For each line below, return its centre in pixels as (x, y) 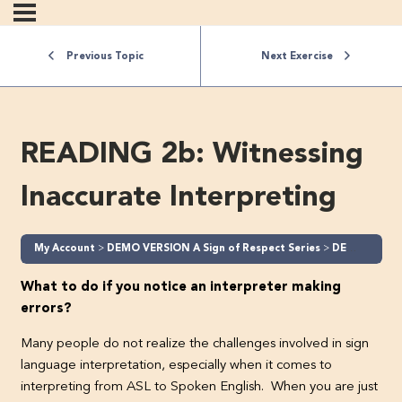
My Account (66, 249)
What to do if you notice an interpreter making (180, 287)
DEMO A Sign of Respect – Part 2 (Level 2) (339, 249)
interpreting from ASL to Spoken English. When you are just (199, 387)
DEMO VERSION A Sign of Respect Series (214, 249)
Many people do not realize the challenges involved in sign (194, 344)
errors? (46, 309)
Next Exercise (297, 57)
